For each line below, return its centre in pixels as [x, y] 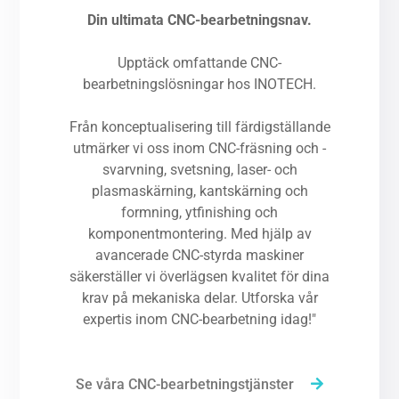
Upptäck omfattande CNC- [199, 63]
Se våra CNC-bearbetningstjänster [185, 384]
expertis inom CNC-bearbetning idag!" [199, 319]
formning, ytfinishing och [199, 212]
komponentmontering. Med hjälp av [199, 234]
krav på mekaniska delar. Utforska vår [199, 298]
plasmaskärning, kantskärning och [199, 191]
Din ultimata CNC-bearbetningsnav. [199, 20]
